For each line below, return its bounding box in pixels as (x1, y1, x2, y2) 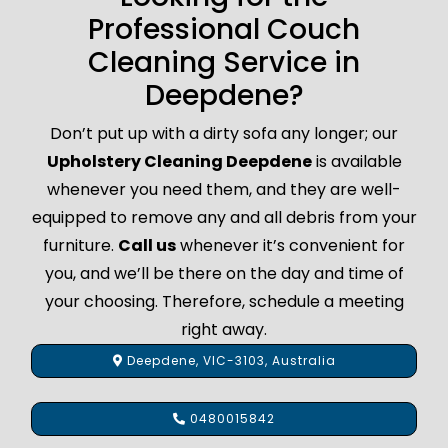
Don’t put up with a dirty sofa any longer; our (50, 121, 398, 145)
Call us (118, 233, 176, 257)
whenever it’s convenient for (176, 233, 405, 257)
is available (311, 149, 402, 173)
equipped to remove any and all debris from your (31, 205, 417, 229)
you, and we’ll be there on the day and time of (44, 261, 404, 285)
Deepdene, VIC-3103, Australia (122, 351, 336, 369)
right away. (181, 317, 267, 341)
